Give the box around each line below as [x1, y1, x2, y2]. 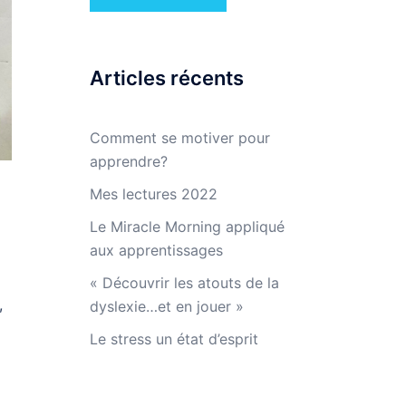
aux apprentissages [89, 241, 223, 259]
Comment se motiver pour [89, 129, 270, 147]
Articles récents [89, 66, 244, 90]
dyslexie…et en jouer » [89, 297, 244, 315]
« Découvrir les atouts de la [89, 274, 279, 292]
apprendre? [89, 152, 168, 170]
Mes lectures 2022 [89, 185, 217, 203]
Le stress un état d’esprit [89, 330, 258, 348]
